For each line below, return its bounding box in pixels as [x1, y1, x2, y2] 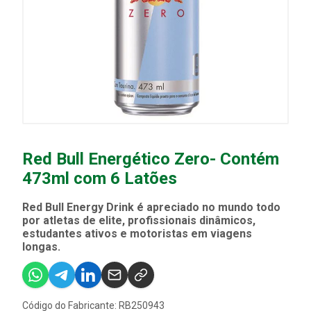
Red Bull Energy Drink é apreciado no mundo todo [22, 201, 280, 214]
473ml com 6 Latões [22, 169, 177, 188]
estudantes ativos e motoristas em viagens [22, 227, 252, 240]
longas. [22, 240, 60, 253]
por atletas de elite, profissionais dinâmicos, [22, 214, 255, 227]
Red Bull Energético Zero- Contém [22, 149, 279, 169]
